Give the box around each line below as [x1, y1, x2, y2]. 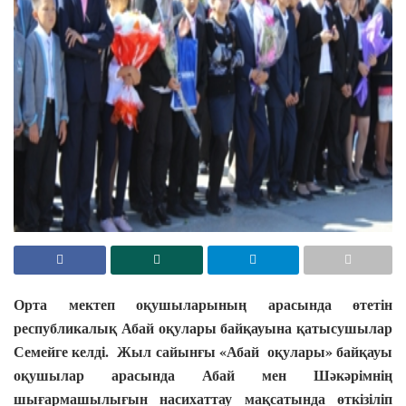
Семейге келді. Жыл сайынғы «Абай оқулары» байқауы [14, 340, 392, 362]
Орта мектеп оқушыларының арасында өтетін [14, 293, 392, 314]
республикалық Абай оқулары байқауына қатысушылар [14, 316, 392, 338]
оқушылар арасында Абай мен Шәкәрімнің [14, 363, 392, 385]
